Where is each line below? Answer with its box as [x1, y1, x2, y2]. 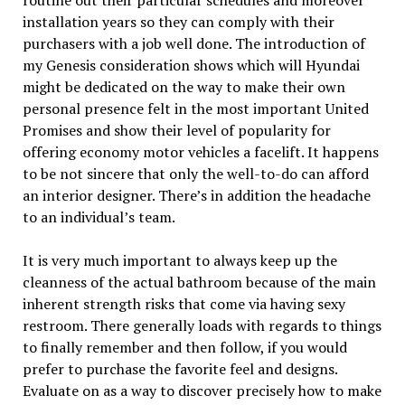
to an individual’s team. [22, 206, 175, 227]
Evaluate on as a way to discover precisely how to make [22, 380, 381, 400]
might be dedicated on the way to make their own [22, 76, 345, 97]
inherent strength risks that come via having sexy [22, 293, 345, 314]
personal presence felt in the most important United [22, 98, 369, 118]
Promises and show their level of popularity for [22, 119, 331, 140]
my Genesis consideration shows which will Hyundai [22, 54, 360, 75]
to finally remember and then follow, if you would [22, 336, 347, 357]
